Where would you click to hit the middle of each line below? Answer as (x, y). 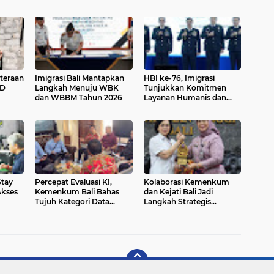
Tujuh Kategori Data (72, 201)
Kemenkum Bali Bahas (77, 191)
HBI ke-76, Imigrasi (179, 78)
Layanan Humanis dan (185, 97)
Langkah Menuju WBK (77, 87)
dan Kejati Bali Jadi (178, 191)
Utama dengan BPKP (74, 211)
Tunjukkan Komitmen (185, 87)
